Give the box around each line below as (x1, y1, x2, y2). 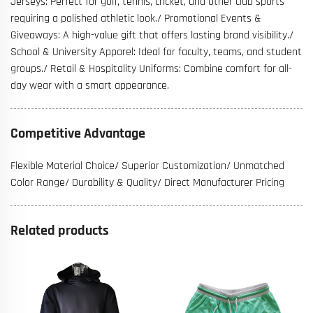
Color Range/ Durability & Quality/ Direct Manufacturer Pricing (10, 175, 284, 190)
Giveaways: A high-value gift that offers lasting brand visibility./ (10, 27, 293, 43)
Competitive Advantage (10, 124, 145, 143)
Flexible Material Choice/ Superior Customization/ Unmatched (10, 158, 284, 173)
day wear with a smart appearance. (10, 78, 169, 93)
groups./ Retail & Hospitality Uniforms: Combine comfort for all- (10, 61, 292, 76)
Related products (10, 221, 109, 240)
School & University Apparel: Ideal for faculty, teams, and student (10, 44, 302, 59)
